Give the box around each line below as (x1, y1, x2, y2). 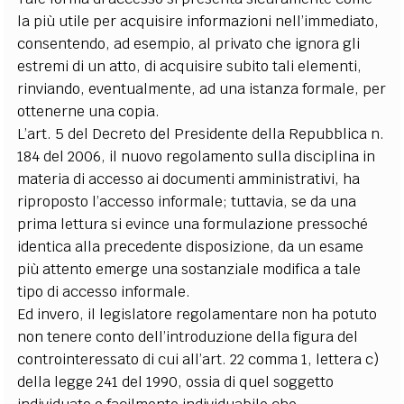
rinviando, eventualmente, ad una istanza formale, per (17, 79, 387, 98)
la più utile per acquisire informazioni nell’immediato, (17, 12, 380, 31)
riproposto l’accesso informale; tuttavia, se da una (17, 192, 357, 211)
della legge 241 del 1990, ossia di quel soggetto (17, 372, 335, 391)
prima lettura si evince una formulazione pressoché (17, 215, 369, 234)
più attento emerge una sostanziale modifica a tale (17, 260, 362, 279)
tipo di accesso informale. (17, 282, 191, 301)
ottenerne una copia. (17, 102, 161, 121)
